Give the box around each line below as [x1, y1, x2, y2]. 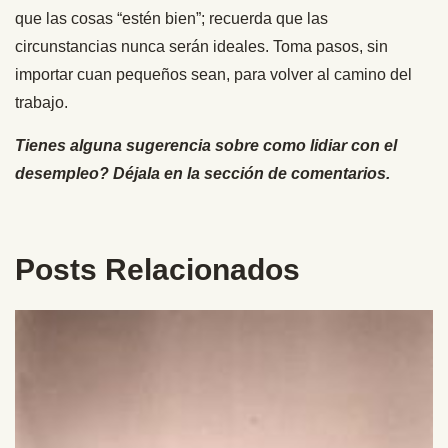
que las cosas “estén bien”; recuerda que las [15, 9, 328, 27]
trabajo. [15, 93, 68, 111]
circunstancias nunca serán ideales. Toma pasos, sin [15, 37, 388, 55]
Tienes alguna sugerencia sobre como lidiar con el [15, 136, 397, 154]
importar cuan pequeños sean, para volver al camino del [15, 65, 412, 83]
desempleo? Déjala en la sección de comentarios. [15, 164, 390, 182]
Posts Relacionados [15, 252, 300, 286]
